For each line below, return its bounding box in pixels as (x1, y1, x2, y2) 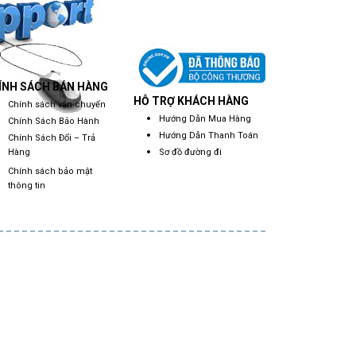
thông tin (8, 180, 45, 194)
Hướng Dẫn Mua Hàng (159, 114, 251, 125)
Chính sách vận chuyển (8, 99, 106, 110)
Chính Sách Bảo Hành (8, 116, 99, 127)
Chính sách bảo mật (8, 166, 92, 177)
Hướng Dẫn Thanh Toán (159, 130, 258, 141)
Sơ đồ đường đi (159, 147, 222, 158)
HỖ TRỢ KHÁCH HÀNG (133, 95, 249, 108)
